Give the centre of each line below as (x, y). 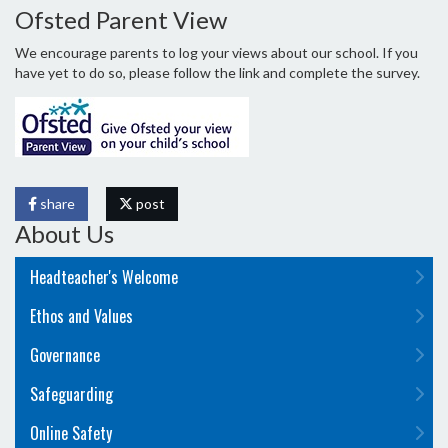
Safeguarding (71, 394)
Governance (65, 355)
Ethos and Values (81, 316)
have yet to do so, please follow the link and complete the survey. (217, 72)
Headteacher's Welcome (104, 277)
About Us (64, 233)
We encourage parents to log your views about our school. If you (216, 52)
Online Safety (71, 433)
